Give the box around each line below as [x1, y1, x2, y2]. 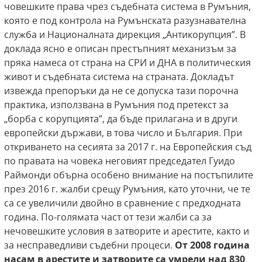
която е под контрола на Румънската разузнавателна [4, 14, 246, 27]
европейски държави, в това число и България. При [4, 126, 242, 140]
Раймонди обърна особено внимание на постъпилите [4, 168, 253, 182]
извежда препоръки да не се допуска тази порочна [4, 84, 239, 98]
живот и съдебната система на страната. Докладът [4, 70, 234, 84]
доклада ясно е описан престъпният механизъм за [4, 42, 236, 56]
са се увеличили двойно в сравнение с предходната [4, 196, 241, 210]
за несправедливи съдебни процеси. [4, 239, 175, 252]
